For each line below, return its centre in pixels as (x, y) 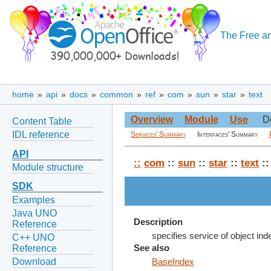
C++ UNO (33, 238)
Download (34, 262)
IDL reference (41, 134)
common (116, 95)
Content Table (42, 121)
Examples (34, 200)
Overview (152, 120)
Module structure (48, 167)
